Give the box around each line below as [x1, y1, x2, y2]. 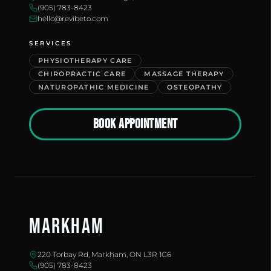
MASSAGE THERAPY [144, 70, 224, 78]
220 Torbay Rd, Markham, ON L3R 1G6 [38, 250, 171, 259]
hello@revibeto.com [38, 14, 108, 23]
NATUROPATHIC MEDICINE [38, 83, 149, 91]
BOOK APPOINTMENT [93, 116, 178, 132]
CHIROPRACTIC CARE [38, 70, 126, 78]
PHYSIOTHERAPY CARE [38, 56, 132, 65]
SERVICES [29, 39, 72, 47]
